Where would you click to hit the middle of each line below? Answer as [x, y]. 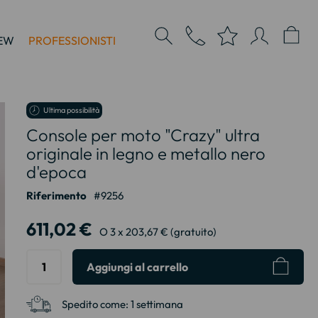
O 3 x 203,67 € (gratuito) [158, 231]
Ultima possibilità [71, 110]
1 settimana [157, 304]
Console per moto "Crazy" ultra [143, 135]
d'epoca [56, 172]
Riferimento [56, 196]
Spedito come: [95, 304]
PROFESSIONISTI [72, 40]
